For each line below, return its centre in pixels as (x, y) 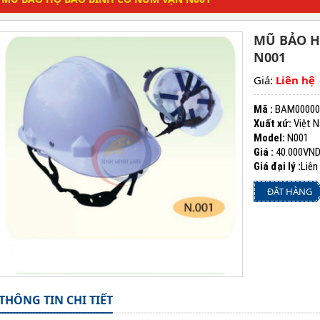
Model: (270, 138)
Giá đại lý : (277, 167)
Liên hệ (296, 80)
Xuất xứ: (273, 124)
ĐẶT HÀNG (289, 192)
